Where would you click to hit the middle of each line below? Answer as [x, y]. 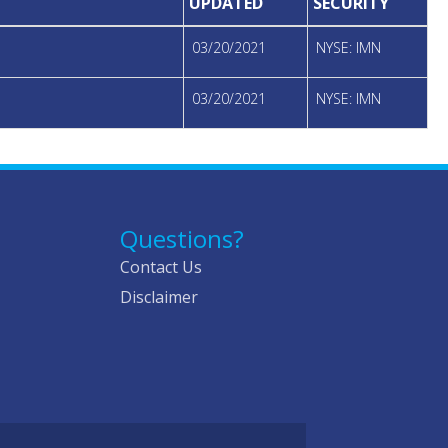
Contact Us [160, 267]
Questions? [181, 239]
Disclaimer [158, 297]
